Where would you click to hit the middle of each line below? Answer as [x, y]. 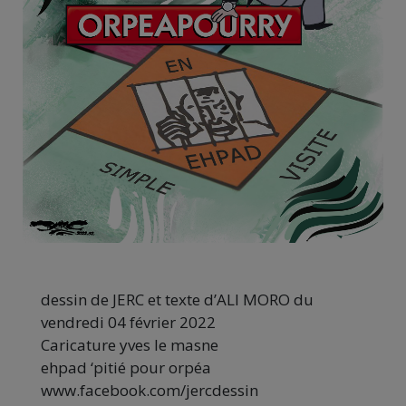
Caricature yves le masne [130, 345]
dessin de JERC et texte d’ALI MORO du [177, 300]
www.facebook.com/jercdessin [150, 390]
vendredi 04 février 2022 [128, 322]
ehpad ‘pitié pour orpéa [126, 367]
